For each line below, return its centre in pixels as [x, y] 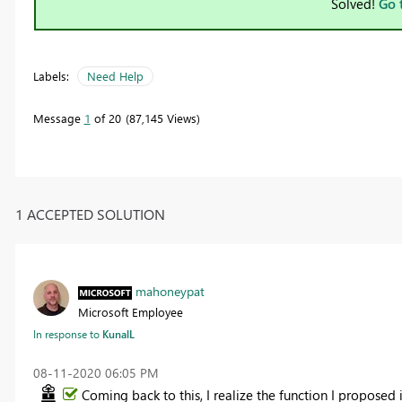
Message [58, 118]
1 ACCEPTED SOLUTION [90, 214]
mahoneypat [170, 291]
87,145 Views [162, 118]
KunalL [118, 333]
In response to [67, 333]
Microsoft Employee [130, 311]
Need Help [115, 76]
